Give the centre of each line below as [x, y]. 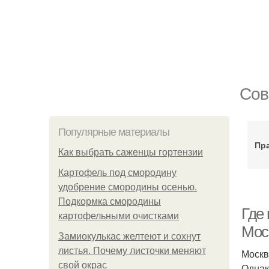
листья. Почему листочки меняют [132, 251]
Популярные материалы [114, 132]
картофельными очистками [119, 216]
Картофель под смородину [117, 173]
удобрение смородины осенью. [128, 187]
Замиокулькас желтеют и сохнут [129, 236]
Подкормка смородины [110, 201]
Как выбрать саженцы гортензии [131, 152]
